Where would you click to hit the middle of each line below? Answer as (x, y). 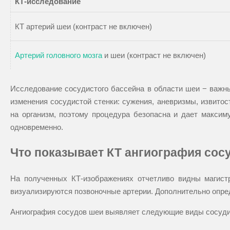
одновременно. (37, 127)
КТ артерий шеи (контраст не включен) (83, 27)
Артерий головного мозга (59, 55)
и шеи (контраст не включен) (154, 55)
